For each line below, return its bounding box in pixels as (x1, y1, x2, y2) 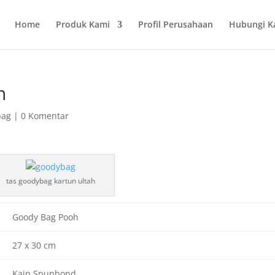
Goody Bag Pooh (12, 211, 79, 223)
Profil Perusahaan (137, 18, 213, 30)
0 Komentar (21, 110, 69, 122)
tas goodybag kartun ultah (6, 176, 95, 186)
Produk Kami (55, 18, 110, 30)
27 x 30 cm (12, 239, 56, 251)
